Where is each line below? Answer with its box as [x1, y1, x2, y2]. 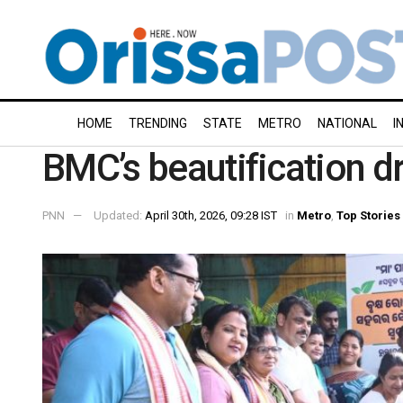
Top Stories [336, 208, 400, 222]
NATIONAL [318, 116, 377, 130]
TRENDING [129, 116, 187, 130]
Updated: [94, 208, 145, 222]
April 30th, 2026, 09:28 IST [145, 208, 277, 222]
